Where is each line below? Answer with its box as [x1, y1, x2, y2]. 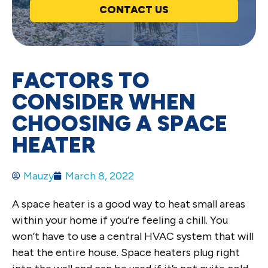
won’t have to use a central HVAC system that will [12, 229, 254, 243]
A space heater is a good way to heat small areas [12, 197, 245, 211]
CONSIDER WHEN [12, 89, 196, 115]
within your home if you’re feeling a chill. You [12, 213, 228, 227]
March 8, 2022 [65, 169, 134, 182]
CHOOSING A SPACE [12, 110, 227, 136]
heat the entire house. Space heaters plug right [12, 245, 240, 259]
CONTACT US [99, 3, 169, 16]
